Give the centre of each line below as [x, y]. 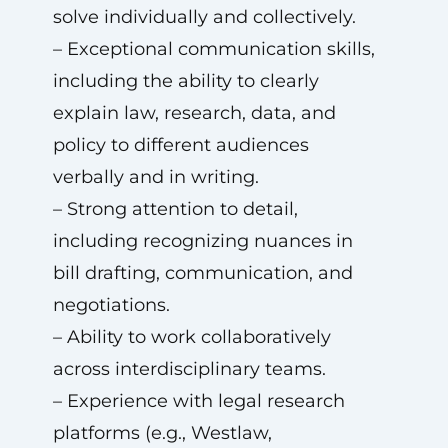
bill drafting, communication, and [202, 273]
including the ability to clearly [185, 81]
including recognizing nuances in [202, 241]
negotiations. [111, 305]
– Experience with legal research [198, 401]
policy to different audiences [180, 145]
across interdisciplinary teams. [189, 369]
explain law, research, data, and [194, 113]
